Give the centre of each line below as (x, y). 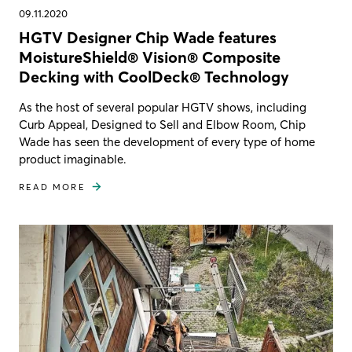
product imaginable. (73, 159)
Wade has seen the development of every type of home (167, 141)
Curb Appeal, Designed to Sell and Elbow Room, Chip (162, 124)
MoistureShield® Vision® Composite (150, 57)
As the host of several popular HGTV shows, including (163, 107)
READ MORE (52, 187)
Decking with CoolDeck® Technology (154, 76)
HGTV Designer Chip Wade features (148, 37)
